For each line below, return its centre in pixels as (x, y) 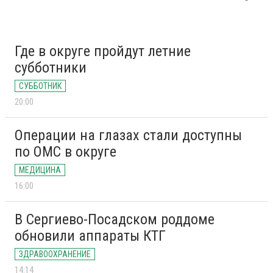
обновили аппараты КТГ (90, 236)
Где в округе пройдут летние (103, 51)
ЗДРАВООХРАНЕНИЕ (55, 254)
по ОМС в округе (66, 152)
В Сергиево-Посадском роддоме (115, 220)
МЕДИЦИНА (40, 170)
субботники (51, 68)
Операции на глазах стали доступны (128, 136)
